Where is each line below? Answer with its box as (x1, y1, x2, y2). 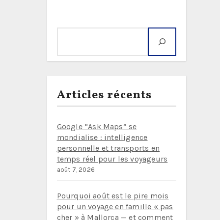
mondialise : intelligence (56, 133, 148, 142)
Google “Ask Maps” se (56, 122, 137, 131)
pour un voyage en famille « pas (56, 202, 173, 211)
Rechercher (56, 12, 125, 28)
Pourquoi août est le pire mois (56, 191, 169, 200)
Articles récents (56, 87, 152, 104)
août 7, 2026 (56, 166, 95, 173)
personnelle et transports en (56, 143, 160, 153)
